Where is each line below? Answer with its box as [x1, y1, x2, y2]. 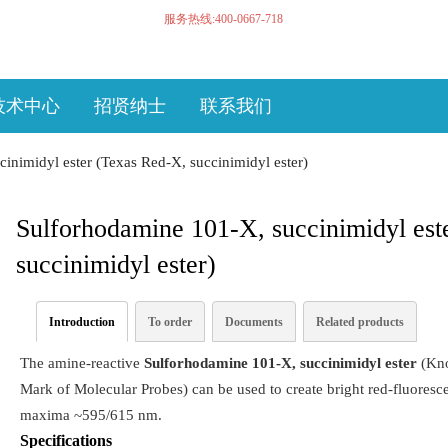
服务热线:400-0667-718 [163, 12, 283, 26]
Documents [224, 314, 283, 329]
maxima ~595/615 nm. [19, 406, 162, 423]
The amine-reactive [19, 354, 144, 371]
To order [147, 314, 192, 329]
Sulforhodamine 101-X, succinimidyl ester [143, 354, 417, 371]
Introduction [48, 314, 115, 329]
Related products [315, 314, 404, 329]
